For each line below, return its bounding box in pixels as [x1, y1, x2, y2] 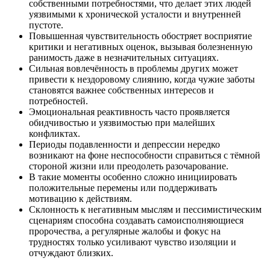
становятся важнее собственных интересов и [29, 85, 214, 96]
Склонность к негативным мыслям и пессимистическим [29, 204, 262, 215]
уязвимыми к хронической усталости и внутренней [29, 9, 241, 20]
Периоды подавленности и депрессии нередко [29, 139, 220, 150]
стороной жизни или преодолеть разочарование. [29, 161, 228, 172]
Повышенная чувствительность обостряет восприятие [29, 31, 252, 42]
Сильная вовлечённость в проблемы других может [29, 63, 238, 74]
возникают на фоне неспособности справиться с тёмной [29, 150, 260, 161]
